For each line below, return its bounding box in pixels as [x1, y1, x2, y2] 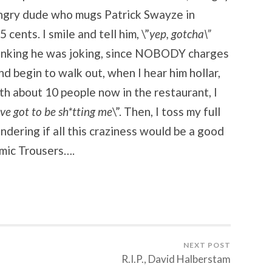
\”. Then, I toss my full [112, 104, 220, 118]
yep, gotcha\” [149, 26, 211, 41]
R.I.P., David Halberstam [121, 253, 231, 266]
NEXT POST [183, 240, 231, 250]
